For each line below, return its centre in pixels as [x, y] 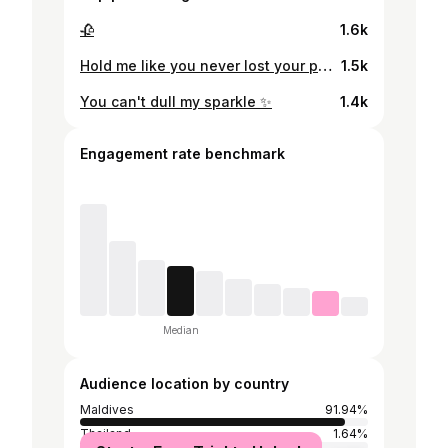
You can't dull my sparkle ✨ [176, 101]
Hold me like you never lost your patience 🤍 [325, 65]
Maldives [107, 409]
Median [180, 330]
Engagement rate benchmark [182, 153]
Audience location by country [184, 383]
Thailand [105, 433]
